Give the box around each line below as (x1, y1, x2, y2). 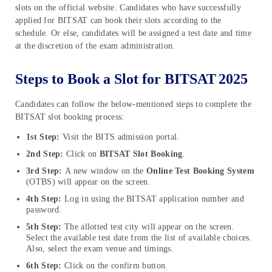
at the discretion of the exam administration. (15, 41, 175, 51)
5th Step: (26, 222, 64, 232)
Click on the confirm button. (64, 261, 168, 271)
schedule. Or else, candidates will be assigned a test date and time (15, 29, 252, 38)
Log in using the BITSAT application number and (61, 194, 244, 204)
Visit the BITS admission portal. (59, 132, 180, 142)
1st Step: (26, 132, 60, 142)
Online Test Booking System (146, 166, 254, 176)
